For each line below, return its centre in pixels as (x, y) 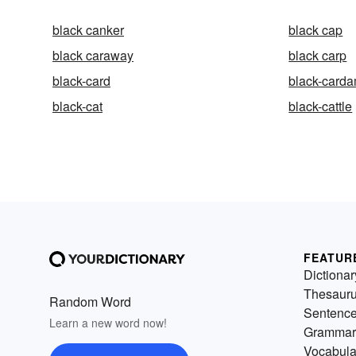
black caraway (93, 55)
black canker (88, 29)
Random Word (90, 301)
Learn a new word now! (108, 322)
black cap (316, 29)
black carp (318, 55)
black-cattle (321, 106)
